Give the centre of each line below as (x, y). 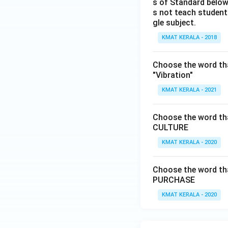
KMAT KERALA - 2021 (189, 90)
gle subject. (174, 23)
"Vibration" (173, 75)
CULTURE (170, 127)
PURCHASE (174, 180)
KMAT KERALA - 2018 (189, 37)
